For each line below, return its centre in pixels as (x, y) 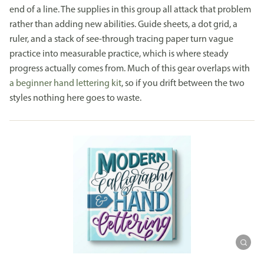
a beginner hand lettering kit (65, 83)
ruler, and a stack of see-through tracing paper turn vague (121, 39)
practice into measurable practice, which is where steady (119, 54)
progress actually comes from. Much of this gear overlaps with (130, 69)
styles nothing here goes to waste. (75, 98)
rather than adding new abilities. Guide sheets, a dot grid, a (123, 24)
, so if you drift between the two (183, 83)
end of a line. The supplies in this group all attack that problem (130, 10)
